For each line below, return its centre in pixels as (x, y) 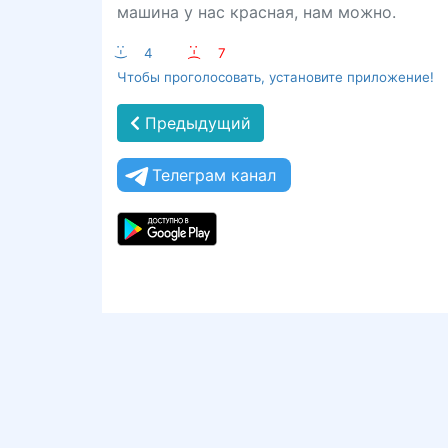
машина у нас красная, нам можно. (256, 12)
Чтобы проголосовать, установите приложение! (275, 77)
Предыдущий (195, 123)
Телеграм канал (214, 175)
